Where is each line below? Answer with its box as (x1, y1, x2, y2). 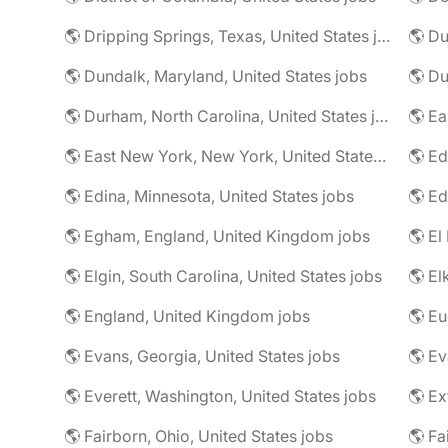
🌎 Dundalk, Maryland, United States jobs (64, 66, 367, 86)
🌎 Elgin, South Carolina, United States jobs (64, 266, 382, 286)
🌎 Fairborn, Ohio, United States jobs (64, 426, 333, 446)
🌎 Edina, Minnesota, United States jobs (64, 186, 354, 206)
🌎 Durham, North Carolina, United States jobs (375, 106, 388, 126)
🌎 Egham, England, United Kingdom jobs (64, 226, 370, 246)
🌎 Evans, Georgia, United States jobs (64, 346, 340, 366)
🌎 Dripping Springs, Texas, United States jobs (377, 26, 390, 46)
